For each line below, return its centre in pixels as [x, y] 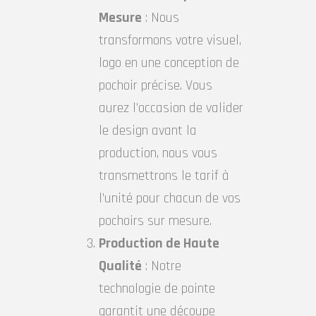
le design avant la [148, 131]
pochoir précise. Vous [156, 86]
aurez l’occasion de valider [171, 108]
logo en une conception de [169, 63]
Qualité [120, 266]
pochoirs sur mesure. [155, 221]
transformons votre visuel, [170, 41]
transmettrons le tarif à [164, 176]
